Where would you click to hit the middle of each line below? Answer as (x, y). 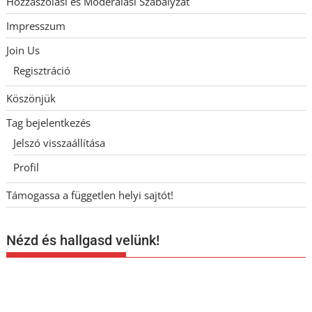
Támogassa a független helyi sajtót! (90, 195)
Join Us (23, 50)
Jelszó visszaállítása (60, 143)
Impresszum (36, 26)
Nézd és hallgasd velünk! (83, 240)
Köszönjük (31, 99)
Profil (26, 167)
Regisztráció (42, 71)
